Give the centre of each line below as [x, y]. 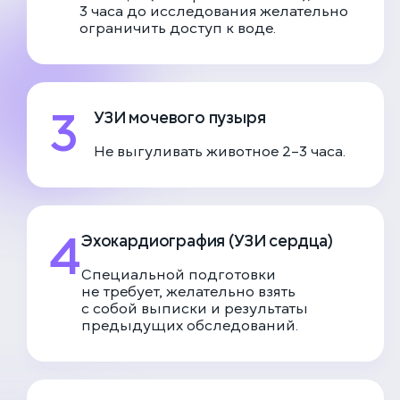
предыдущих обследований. [190, 326]
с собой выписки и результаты [195, 309]
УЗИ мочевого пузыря [180, 118]
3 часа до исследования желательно [214, 12]
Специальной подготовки [179, 275]
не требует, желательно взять [188, 292]
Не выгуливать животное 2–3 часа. [220, 152]
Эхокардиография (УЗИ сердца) [207, 241]
